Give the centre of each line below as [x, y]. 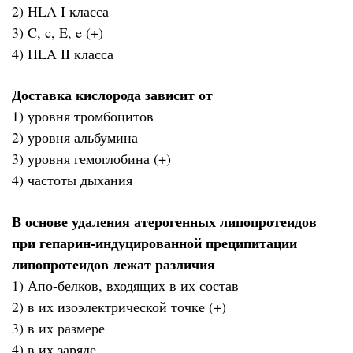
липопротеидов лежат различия [113, 264]
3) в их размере [58, 327]
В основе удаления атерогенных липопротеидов [164, 221]
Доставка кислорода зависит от [112, 95]
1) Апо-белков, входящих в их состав [125, 285]
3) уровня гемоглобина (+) [91, 159]
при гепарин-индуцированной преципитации [154, 242]
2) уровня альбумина [75, 137]
